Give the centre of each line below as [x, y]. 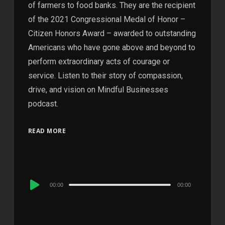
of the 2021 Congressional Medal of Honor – [106, 19]
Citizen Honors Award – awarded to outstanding [112, 33]
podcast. [43, 103]
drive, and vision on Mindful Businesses [98, 89]
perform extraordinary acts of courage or [99, 61]
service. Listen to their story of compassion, [105, 75]
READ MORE [47, 131]
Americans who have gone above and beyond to [111, 47]
